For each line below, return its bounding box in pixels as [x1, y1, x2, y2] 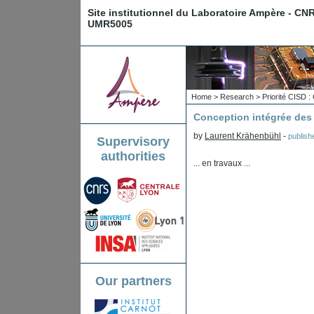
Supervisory [97, 134, 170, 149]
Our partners [95, 273, 172, 288]
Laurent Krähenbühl [205, 131, 281, 141]
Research [220, 93, 254, 101]
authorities [101, 149, 165, 163]
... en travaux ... [193, 158, 250, 168]
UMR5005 [88, 18, 132, 29]
